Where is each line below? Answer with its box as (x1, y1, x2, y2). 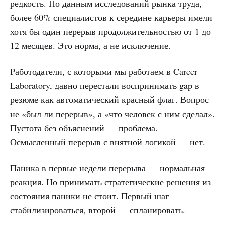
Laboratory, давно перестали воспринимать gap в (10, 79, 199, 91)
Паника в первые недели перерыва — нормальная (10, 161, 205, 174)
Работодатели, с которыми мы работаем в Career (10, 65, 197, 77)
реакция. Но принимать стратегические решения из (10, 175, 211, 188)
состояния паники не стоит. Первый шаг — (10, 189, 180, 202)
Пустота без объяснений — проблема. (10, 121, 158, 134)
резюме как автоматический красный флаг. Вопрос (10, 93, 209, 105)
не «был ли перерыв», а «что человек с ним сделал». (10, 107, 215, 120)
